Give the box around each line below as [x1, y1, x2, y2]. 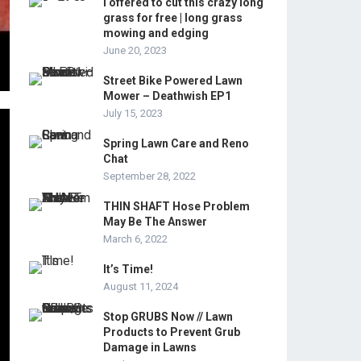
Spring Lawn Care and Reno [103, 137, 249, 150]
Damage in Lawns [103, 341, 197, 354]
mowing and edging [103, 27, 209, 39]
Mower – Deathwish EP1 [103, 89, 231, 102]
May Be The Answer [103, 215, 207, 228]
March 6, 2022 [103, 233, 168, 245]
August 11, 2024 [103, 280, 178, 293]
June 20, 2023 [103, 44, 167, 56]
